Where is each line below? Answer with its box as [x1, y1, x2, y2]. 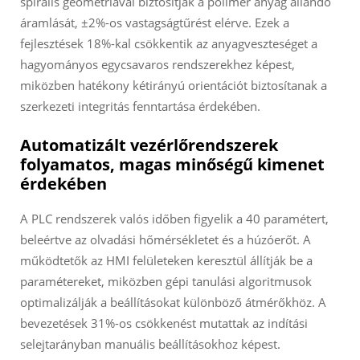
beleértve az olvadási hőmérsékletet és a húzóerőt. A [20, 231, 311, 248]
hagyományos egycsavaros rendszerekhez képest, [20, 56, 295, 73]
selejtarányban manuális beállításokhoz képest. [20, 336, 280, 353]
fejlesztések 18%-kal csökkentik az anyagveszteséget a [20, 35, 317, 52]
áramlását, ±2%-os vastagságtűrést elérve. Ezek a [20, 14, 289, 31]
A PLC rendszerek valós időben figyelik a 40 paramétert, [20, 211, 329, 227]
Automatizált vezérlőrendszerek [20, 134, 278, 157]
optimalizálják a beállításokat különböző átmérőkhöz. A [20, 294, 326, 311]
